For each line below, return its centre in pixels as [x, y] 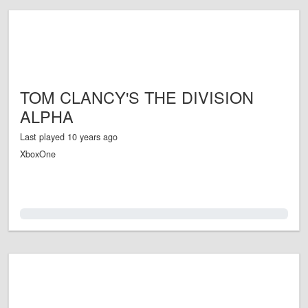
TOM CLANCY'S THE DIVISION [137, 97]
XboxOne [38, 154]
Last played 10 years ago [69, 137]
